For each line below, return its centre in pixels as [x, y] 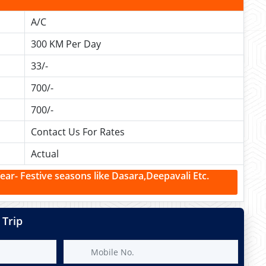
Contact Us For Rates [78, 132]
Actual [45, 154]
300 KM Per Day [66, 44]
